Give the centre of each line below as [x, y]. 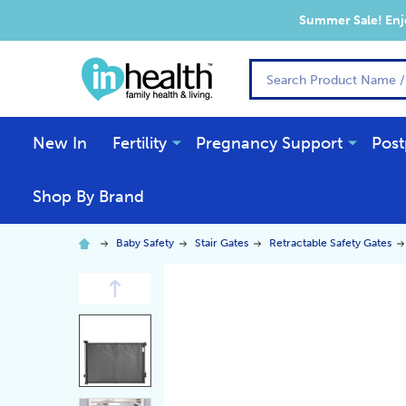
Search [272, 69]
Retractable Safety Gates [330, 243]
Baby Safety [145, 243]
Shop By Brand [88, 197]
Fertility [140, 143]
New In [60, 143]
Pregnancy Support [269, 143]
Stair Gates [222, 243]
